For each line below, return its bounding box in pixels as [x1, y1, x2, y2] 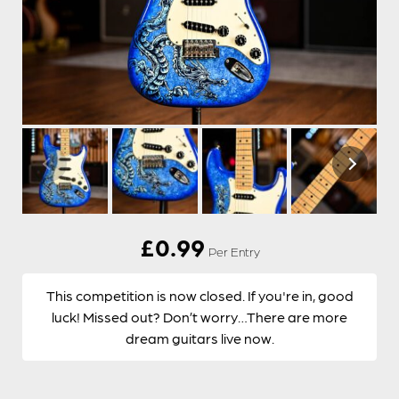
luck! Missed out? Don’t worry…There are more [52, 308, 347, 326]
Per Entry [208, 244, 260, 259]
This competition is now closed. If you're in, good [45, 287, 354, 305]
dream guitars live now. [125, 330, 274, 347]
